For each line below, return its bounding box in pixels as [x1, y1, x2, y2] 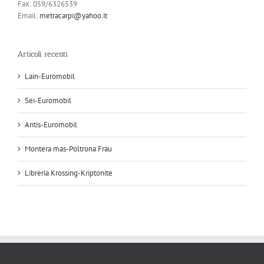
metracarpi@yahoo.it [39, 11, 107, 21]
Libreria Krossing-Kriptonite [25, 167, 113, 178]
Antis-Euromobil [25, 119, 77, 130]
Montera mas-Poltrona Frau [25, 143, 112, 154]
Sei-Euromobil [25, 95, 71, 105]
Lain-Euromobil [25, 71, 75, 81]
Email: [18, 11, 39, 21]
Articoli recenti [18, 49, 68, 59]
